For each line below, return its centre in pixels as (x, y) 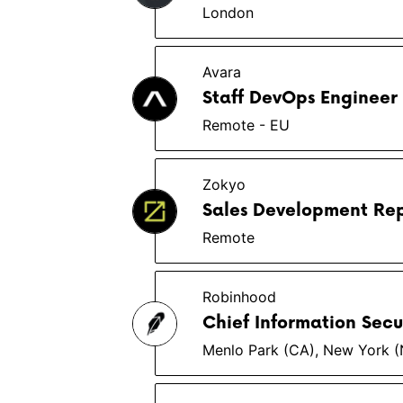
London (228, 13)
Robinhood (239, 297)
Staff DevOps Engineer (300, 99)
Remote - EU (246, 125)
